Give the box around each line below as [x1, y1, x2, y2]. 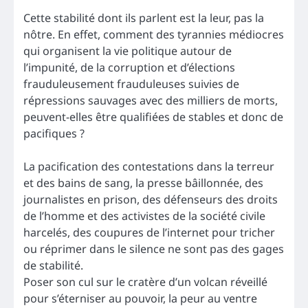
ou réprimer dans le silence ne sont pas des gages [23, 241, 284, 256]
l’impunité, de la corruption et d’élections [23, 59, 235, 75]
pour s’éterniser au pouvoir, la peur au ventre [23, 290, 257, 306]
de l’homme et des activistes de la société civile [23, 208, 265, 223]
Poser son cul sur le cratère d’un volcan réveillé [23, 274, 267, 289]
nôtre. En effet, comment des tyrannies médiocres [23, 26, 284, 42]
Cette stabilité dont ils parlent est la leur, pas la [23, 10, 264, 25]
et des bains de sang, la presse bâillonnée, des [23, 175, 263, 190]
